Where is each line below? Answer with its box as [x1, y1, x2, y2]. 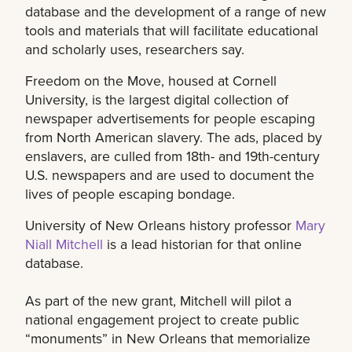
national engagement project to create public [25, 310, 299, 330]
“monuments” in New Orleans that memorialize [25, 328, 310, 349]
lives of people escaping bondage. [25, 184, 235, 204]
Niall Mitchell [25, 234, 103, 255]
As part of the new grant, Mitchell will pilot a [25, 291, 291, 311]
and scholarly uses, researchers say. [25, 39, 244, 60]
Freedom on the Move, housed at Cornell [25, 71, 277, 91]
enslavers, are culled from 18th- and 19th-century [25, 146, 320, 167]
